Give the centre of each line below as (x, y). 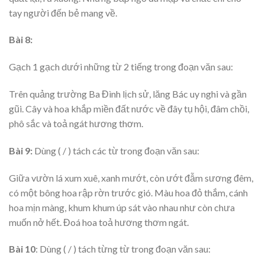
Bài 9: (21, 150)
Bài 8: (21, 40)
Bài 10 (22, 249)
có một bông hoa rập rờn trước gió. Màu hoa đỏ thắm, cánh (128, 192)
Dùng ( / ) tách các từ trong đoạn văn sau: (116, 150)
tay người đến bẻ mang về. (63, 12)
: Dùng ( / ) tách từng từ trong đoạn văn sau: (123, 249)
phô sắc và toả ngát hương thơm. (76, 124)
